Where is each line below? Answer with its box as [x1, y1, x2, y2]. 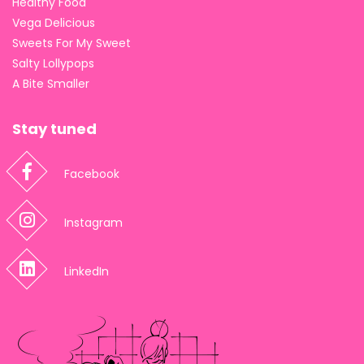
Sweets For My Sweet [12, 34, 131, 51]
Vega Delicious [12, 14, 95, 31]
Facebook [64, 165, 119, 182]
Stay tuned [12, 118, 97, 139]
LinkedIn [64, 262, 109, 279]
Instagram [64, 214, 123, 231]
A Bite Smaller [12, 75, 89, 92]
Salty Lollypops [12, 54, 94, 71]
